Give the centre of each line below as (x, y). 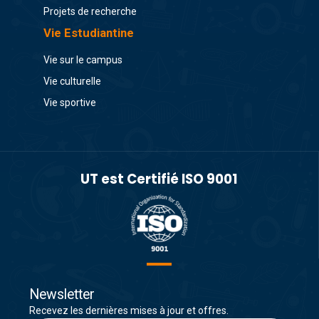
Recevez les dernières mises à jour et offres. (129, 310)
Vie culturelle (72, 82)
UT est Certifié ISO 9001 (159, 179)
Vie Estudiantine (88, 33)
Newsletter (62, 294)
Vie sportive (69, 103)
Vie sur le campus (83, 60)
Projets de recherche (90, 12)
